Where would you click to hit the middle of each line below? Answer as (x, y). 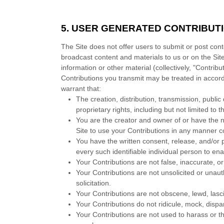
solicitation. (94, 183)
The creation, (98, 99)
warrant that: (81, 88)
